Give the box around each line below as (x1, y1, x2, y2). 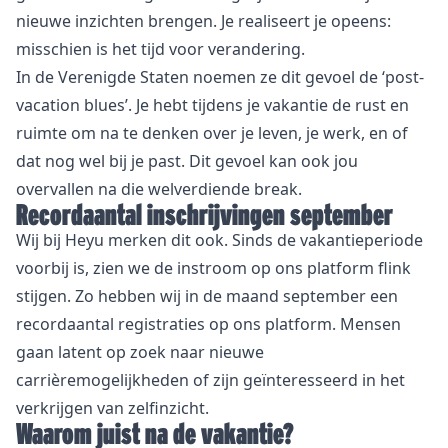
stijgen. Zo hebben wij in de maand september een (16, 285, 398, 308)
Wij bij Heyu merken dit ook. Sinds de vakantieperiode (16, 229, 423, 252)
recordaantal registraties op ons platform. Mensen (16, 313, 401, 336)
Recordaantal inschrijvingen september (16, 198, 393, 232)
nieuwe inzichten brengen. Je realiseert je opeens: (16, 10, 391, 33)
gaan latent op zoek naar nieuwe (16, 341, 264, 364)
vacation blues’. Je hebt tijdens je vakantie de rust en (16, 94, 409, 117)
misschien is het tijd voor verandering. (16, 38, 305, 61)
